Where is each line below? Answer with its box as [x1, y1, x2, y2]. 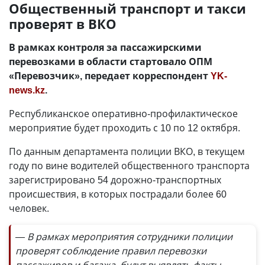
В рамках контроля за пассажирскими [9, 41, 202, 54]
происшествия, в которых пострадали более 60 [9, 188, 227, 201]
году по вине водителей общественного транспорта [9, 159, 250, 172]
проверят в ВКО [9, 15, 117, 33]
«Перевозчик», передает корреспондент [9, 69, 211, 82]
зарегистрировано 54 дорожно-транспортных [9, 173, 221, 186]
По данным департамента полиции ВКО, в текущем [9, 145, 245, 158]
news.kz [9, 83, 45, 96]
